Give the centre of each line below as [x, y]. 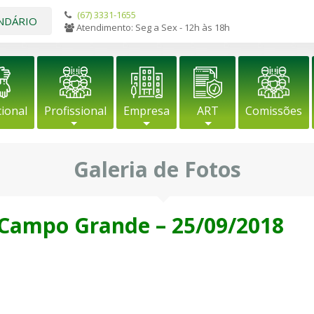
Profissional [75, 111]
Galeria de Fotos [157, 169]
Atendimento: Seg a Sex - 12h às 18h [152, 27]
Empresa [146, 111]
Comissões [274, 111]
